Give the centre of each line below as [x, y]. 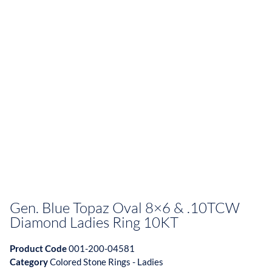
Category [29, 262]
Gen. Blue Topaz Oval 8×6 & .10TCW [125, 208]
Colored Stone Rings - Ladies [107, 262]
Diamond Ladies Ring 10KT [94, 223]
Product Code [39, 249]
